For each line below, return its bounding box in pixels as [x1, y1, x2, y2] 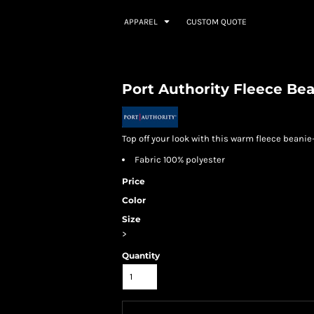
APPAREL [123, 17, 160, 27]
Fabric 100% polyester [135, 154, 225, 165]
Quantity [122, 250, 160, 261]
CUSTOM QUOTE [186, 17, 247, 27]
